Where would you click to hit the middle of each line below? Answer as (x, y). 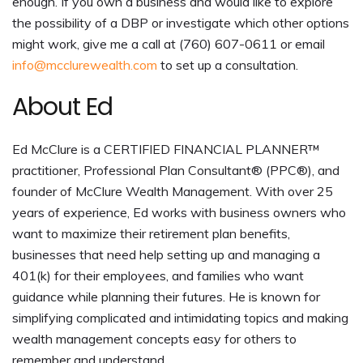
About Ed (62, 107)
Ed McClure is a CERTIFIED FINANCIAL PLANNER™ (166, 149)
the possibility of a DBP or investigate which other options (181, 23)
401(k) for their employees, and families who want (158, 276)
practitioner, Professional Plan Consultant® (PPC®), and (176, 171)
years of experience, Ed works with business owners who (179, 213)
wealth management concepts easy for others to (154, 339)
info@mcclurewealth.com (85, 65)
